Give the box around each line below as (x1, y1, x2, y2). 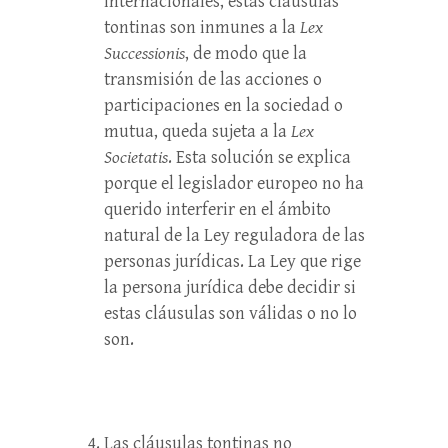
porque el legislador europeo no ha (104, 173, 364, 194)
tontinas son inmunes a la (104, 17, 300, 38)
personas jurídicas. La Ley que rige (104, 251, 361, 272)
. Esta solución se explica (168, 147, 351, 168)
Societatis (104, 147, 168, 168)
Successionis (104, 43, 185, 64)
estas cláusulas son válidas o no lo (104, 303, 357, 324)
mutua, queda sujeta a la (104, 121, 291, 142)
